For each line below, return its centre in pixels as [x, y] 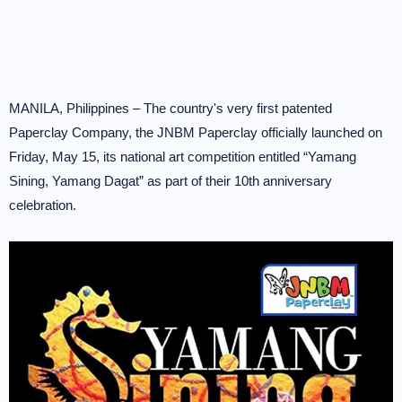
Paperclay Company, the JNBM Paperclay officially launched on [196, 132]
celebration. [43, 205]
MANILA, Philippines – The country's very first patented [170, 108]
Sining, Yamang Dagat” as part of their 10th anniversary [170, 181]
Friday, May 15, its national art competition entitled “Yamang [183, 157]
